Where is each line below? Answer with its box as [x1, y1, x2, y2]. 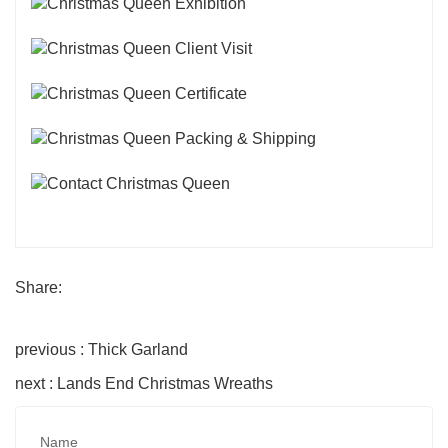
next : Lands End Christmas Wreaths [15, 374, 273, 392]
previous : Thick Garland [15, 340, 188, 358]
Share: [15, 278, 62, 296]
